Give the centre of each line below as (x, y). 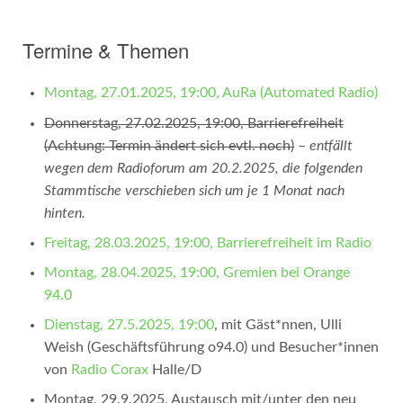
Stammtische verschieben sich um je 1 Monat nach (194, 190)
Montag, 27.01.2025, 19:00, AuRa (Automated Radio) (210, 93)
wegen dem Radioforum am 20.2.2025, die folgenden (203, 168)
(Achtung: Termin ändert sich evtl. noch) (169, 145)
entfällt (331, 145)
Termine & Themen (105, 50)
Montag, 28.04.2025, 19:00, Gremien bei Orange (197, 272)
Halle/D (175, 369)
